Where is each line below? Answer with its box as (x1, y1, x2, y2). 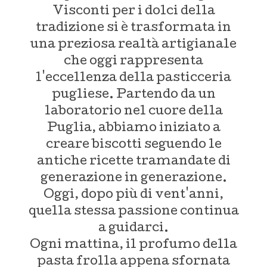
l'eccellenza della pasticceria (36, 72, 231, 85)
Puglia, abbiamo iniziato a (46, 122, 221, 135)
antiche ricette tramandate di (36, 156, 231, 168)
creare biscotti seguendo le (45, 139, 222, 151)
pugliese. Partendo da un (51, 89, 216, 101)
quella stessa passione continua (28, 206, 239, 218)
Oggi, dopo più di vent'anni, (44, 189, 223, 201)
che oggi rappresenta (64, 55, 203, 68)
